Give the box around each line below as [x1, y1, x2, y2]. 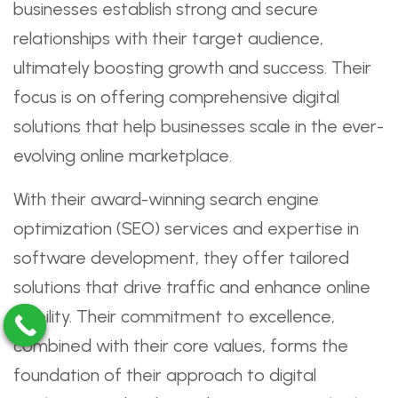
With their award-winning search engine [13, 188, 319, 210]
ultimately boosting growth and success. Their [13, 57, 371, 78]
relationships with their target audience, [13, 28, 323, 49]
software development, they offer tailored [13, 247, 349, 268]
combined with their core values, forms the [13, 335, 348, 356]
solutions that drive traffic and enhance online [13, 276, 370, 298]
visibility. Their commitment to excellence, [13, 306, 335, 327]
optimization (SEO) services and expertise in [13, 218, 359, 239]
